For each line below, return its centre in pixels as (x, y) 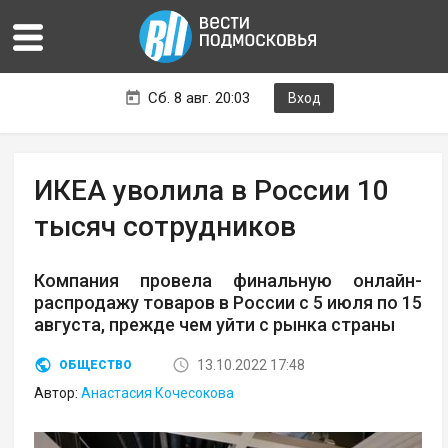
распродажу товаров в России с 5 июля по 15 (228, 303)
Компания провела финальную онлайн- (228, 281)
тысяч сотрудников (165, 227)
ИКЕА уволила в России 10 (212, 191)
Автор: (58, 393)
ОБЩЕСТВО (96, 365)
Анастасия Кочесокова (158, 393)
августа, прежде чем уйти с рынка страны (215, 325)
